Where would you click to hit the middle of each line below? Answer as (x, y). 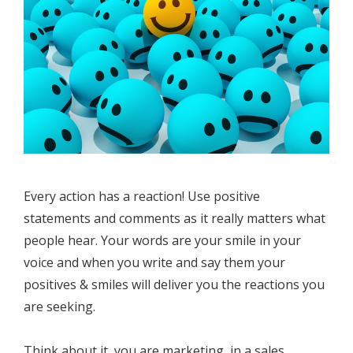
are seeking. (61, 307)
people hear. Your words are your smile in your (162, 240)
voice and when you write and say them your (154, 262)
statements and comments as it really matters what (175, 218)
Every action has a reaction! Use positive (142, 196)
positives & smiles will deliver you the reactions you (174, 284)
